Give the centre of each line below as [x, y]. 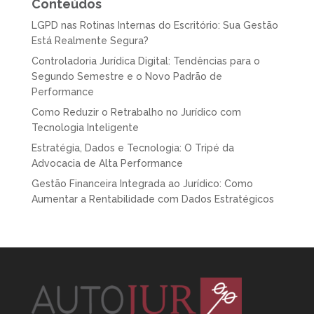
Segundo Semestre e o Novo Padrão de [127, 77]
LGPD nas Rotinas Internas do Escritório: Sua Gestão [155, 26]
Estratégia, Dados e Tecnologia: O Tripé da [132, 148]
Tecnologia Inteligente [85, 128]
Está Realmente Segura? [90, 41]
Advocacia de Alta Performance [107, 164]
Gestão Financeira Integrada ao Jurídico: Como [142, 184]
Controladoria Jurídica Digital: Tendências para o [145, 61]
